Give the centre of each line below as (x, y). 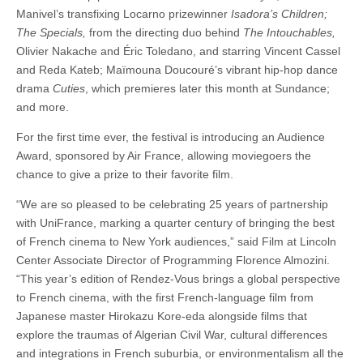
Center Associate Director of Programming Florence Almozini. (173, 261)
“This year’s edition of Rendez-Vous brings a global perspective (178, 279)
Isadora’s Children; (278, 14)
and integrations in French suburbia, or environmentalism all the (180, 354)
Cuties (69, 89)
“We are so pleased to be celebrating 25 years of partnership (172, 205)
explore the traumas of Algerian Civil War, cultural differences (172, 335)
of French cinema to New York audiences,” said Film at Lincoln (176, 242)
